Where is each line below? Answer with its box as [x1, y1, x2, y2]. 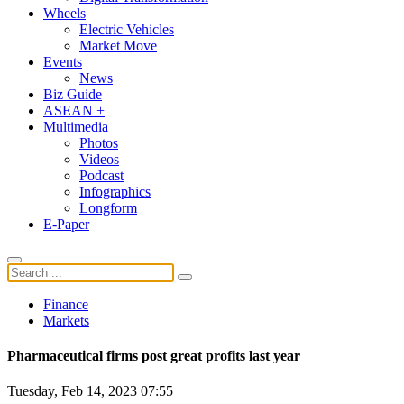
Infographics [79, 183, 151, 199]
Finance [43, 296, 88, 312]
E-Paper [43, 216, 89, 232]
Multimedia [43, 118, 108, 134]
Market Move [79, 37, 157, 53]
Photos [79, 134, 118, 151]
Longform [79, 199, 137, 216]
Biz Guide [43, 86, 102, 102]
